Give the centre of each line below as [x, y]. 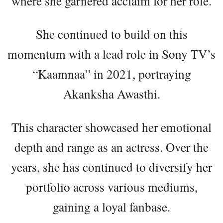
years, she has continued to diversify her [111, 167]
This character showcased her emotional [111, 127]
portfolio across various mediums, [111, 187]
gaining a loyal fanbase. [111, 207]
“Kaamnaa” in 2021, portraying [111, 74]
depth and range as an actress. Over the [111, 147]
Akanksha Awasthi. [111, 94]
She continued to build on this [111, 34]
